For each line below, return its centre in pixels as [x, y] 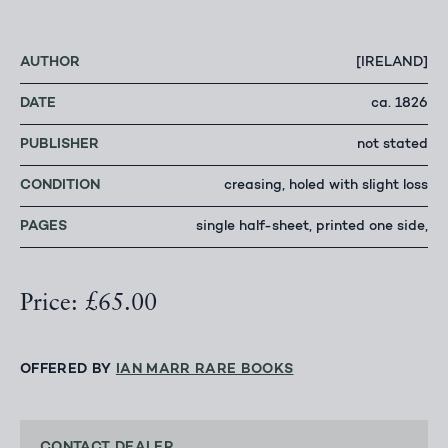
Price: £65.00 [88, 304]
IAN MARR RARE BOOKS [204, 370]
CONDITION [60, 186]
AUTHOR [50, 63]
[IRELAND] [392, 63]
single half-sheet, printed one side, [312, 227]
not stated [392, 145]
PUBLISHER [59, 145]
